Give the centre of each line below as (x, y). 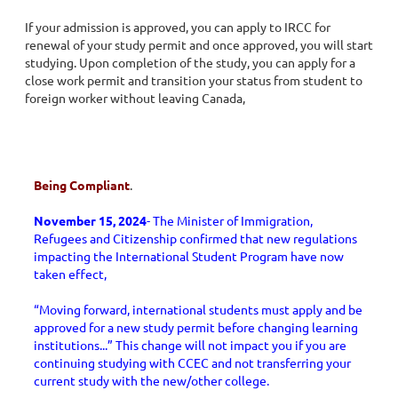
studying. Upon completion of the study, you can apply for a (190, 62)
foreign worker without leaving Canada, (135, 98)
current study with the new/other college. (151, 380)
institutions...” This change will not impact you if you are (190, 345)
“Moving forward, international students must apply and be (198, 309)
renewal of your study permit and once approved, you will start (199, 44)
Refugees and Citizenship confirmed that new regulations (195, 238)
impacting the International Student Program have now (189, 256)
